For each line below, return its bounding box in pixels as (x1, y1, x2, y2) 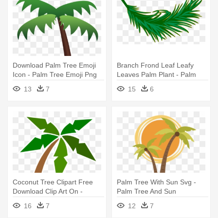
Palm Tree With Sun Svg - (117, 178, 196, 186)
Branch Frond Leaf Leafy (117, 61, 194, 69)
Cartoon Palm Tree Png (13, 196, 85, 204)
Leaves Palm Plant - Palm (117, 70, 196, 78)
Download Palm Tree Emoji (13, 61, 96, 69)
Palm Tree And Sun (117, 187, 176, 195)
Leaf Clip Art (117, 79, 154, 88)
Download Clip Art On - (13, 187, 83, 195)
